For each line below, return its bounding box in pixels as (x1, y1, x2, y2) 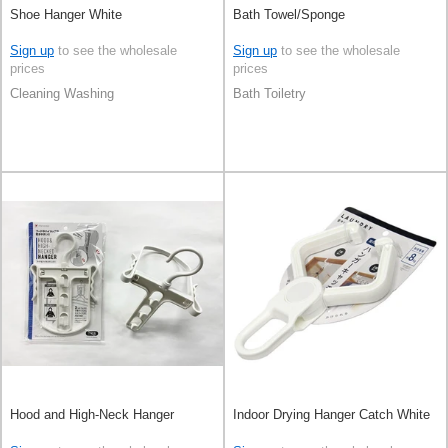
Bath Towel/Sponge (233, 6, 345, 22)
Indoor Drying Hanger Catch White (233, 406, 430, 422)
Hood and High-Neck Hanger (10, 406, 174, 422)
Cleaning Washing (10, 86, 114, 102)
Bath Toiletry (233, 86, 306, 102)
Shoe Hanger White (10, 6, 122, 22)
